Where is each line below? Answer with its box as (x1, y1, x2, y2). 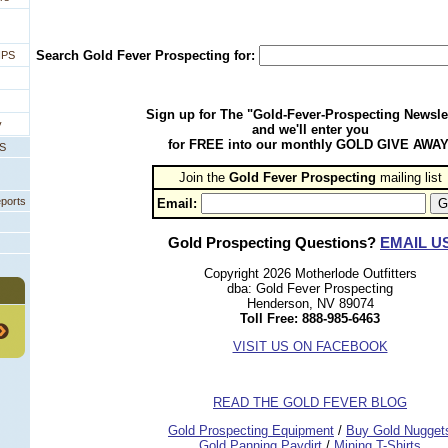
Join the (178, 170, 229, 185)
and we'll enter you (251, 122, 369, 137)
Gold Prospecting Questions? (168, 234, 380, 252)
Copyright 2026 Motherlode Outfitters (203, 266, 417, 282)
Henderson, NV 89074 (246, 296, 374, 312)
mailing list (375, 170, 442, 185)
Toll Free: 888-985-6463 (240, 311, 380, 327)
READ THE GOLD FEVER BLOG (213, 395, 407, 411)
